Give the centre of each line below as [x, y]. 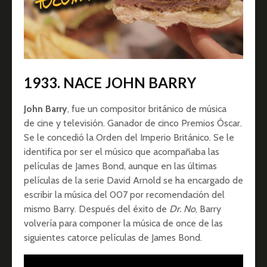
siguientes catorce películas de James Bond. [113, 238]
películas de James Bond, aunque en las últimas [120, 166]
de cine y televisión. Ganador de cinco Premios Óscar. [133, 123]
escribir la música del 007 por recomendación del [124, 195]
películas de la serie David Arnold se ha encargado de [133, 181]
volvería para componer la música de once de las [123, 223]
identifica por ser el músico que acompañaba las [122, 152]
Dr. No [182, 209]
